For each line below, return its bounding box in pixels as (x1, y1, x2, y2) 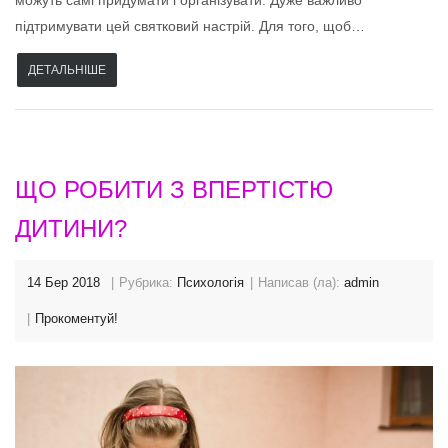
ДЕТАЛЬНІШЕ (28, 63, 106, 78)
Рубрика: (119, 275, 177, 291)
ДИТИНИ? (15, 215, 127, 243)
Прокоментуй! (35, 311, 118, 327)
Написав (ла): (258, 275, 344, 291)
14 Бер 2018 (27, 275, 100, 291)
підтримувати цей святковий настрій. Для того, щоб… (15, 18, 365, 35)
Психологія (177, 275, 244, 291)
